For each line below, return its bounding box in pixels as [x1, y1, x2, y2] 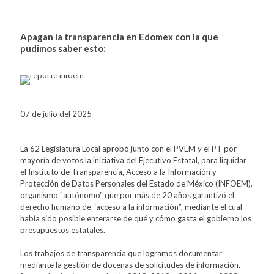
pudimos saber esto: [20, 42, 106, 54]
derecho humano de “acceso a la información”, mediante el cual [20, 201, 242, 212]
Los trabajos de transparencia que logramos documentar [20, 248, 222, 258]
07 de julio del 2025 [20, 108, 92, 119]
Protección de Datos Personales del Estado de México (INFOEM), [20, 178, 253, 188]
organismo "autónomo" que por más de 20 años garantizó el [20, 190, 234, 200]
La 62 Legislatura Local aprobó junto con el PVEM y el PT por [20, 143, 237, 154]
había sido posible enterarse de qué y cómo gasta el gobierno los [20, 213, 251, 223]
